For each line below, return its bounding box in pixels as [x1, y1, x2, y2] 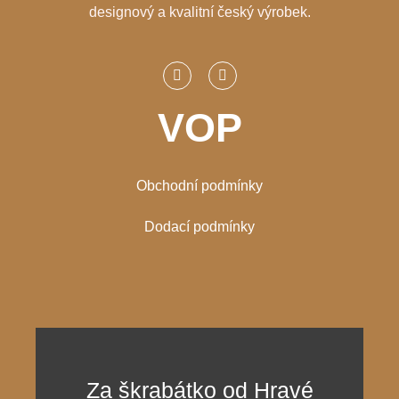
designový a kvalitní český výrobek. [88, 4, 311, 20]
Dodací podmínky [144, 219, 255, 235]
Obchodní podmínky [136, 178, 263, 194]
